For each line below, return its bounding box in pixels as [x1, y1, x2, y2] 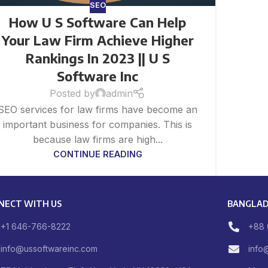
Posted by [49, 87, 95, 99]
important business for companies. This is [3, 118, 192, 130]
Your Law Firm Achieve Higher [1, 31, 194, 48]
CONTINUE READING [53, 148, 142, 159]
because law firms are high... [32, 133, 163, 145]
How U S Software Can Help [9, 13, 186, 31]
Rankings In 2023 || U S [25, 49, 170, 66]
